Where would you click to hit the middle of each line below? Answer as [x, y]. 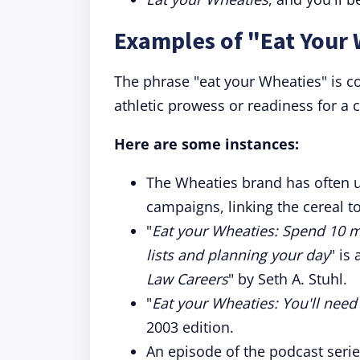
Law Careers [187, 279]
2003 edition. [190, 327]
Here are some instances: [207, 144]
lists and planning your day [238, 255]
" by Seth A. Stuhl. [288, 279]
